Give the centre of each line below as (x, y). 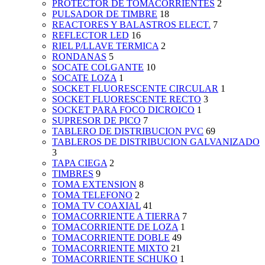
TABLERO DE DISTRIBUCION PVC (128, 131)
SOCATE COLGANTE (98, 67)
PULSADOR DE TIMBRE (105, 14)
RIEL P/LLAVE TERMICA (105, 46)
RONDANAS (79, 57)
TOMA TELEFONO (92, 195)
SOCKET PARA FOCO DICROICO (123, 110)
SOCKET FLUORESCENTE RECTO (127, 99)
